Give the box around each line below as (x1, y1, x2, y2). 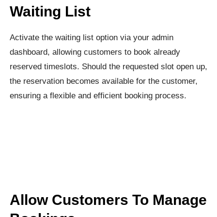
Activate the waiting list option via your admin (10, 33, 173, 43)
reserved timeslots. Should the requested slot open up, (10, 62, 207, 72)
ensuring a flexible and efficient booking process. (10, 91, 186, 101)
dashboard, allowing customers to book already (10, 47, 180, 57)
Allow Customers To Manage (10, 192, 207, 208)
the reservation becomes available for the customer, (10, 77, 198, 86)
